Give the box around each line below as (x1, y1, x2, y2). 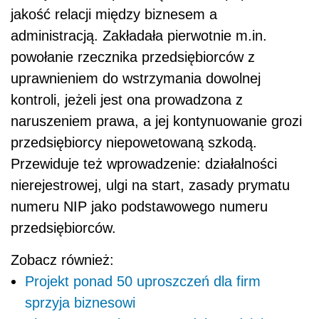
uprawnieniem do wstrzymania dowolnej (11, 70, 261, 87)
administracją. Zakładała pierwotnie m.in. (11, 28, 267, 44)
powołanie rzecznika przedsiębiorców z (11, 49, 255, 66)
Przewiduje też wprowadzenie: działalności (11, 156, 277, 172)
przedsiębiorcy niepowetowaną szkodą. (11, 135, 257, 151)
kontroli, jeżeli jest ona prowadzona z (11, 92, 243, 108)
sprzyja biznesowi (25, 295, 135, 311)
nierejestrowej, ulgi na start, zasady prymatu (11, 177, 290, 194)
